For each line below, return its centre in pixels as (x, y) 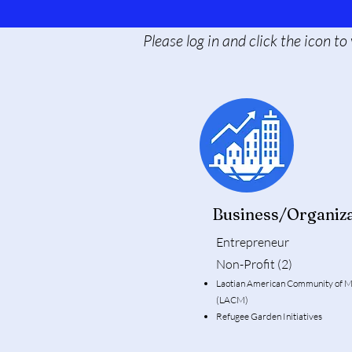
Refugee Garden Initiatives (269, 317)
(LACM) (232, 300)
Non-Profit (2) (254, 264)
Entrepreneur (253, 242)
